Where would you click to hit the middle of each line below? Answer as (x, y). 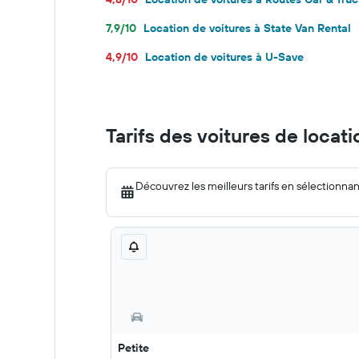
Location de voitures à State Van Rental (247, 28)
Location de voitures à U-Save (224, 57)
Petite (133, 348)
